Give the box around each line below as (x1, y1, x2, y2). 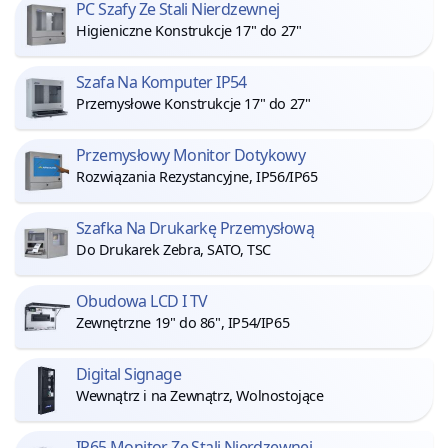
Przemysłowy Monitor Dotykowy (76, 144, 306, 167)
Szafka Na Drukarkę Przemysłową (76, 217, 314, 240)
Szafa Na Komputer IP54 (76, 71, 247, 94)
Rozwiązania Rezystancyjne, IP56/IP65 (76, 167, 318, 187)
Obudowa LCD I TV (76, 290, 208, 313)
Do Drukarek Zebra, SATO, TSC (76, 240, 271, 260)
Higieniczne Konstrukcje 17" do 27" (76, 21, 302, 41)
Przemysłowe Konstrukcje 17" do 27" (76, 94, 311, 114)
